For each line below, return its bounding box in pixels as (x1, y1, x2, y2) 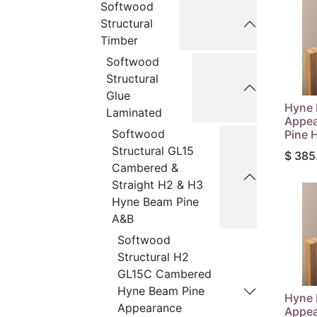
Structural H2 (117, 250, 189, 264)
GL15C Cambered (117, 267, 212, 281)
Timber (100, 33, 138, 47)
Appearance (117, 301, 182, 315)
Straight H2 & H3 (112, 178, 203, 192)
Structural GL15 (112, 144, 194, 158)
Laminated (106, 105, 162, 120)
